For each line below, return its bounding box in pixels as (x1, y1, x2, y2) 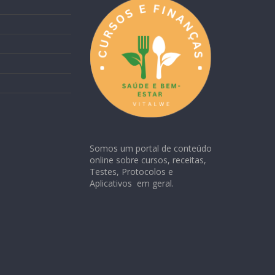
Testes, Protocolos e (90, 165, 173, 177)
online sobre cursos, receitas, (90, 153, 206, 166)
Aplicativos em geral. (90, 177, 174, 189)
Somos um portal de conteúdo (90, 142, 212, 154)
